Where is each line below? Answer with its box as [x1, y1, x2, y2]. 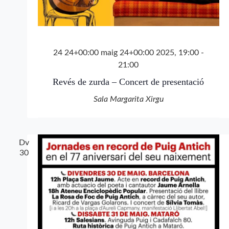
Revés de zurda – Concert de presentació [53, 77, 204, 87]
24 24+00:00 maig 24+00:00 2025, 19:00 [53, 49, 199, 57]
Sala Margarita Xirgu [93, 95, 164, 104]
